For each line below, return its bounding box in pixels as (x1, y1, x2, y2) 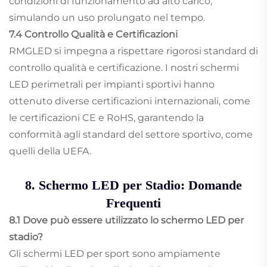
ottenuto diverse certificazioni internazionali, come (9, 95, 250, 107)
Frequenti (106, 195, 161, 211)
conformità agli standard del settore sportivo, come (9, 129, 253, 141)
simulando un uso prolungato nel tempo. (9, 12, 205, 24)
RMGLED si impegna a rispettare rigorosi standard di (9, 45, 258, 57)
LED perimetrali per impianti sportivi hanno (9, 79, 215, 91)
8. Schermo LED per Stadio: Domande (25, 178, 242, 193)
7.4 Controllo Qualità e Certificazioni (9, 29, 178, 41)
